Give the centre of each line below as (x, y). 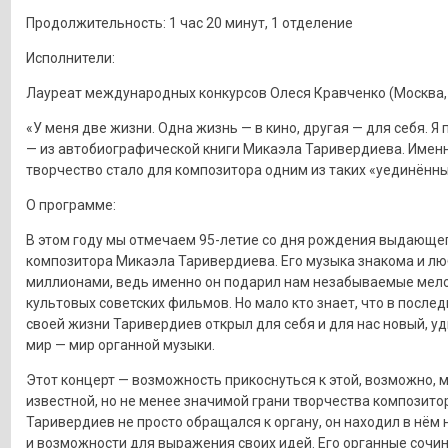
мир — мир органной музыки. (120, 344)
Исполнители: (70, 57)
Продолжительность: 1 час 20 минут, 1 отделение (189, 22)
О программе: (70, 204)
